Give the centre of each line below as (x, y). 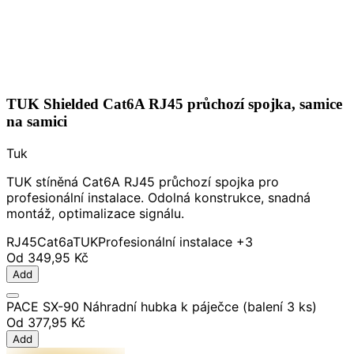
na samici (37, 121)
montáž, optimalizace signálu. (95, 213)
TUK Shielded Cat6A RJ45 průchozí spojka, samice (174, 104)
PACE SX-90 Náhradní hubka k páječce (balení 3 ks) (162, 306)
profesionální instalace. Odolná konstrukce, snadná (158, 197)
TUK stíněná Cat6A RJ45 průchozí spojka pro (143, 181)
